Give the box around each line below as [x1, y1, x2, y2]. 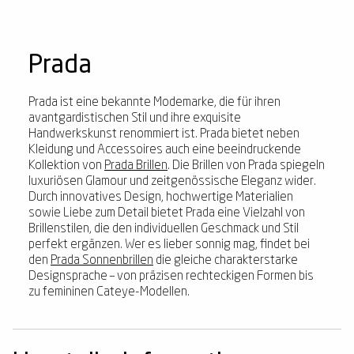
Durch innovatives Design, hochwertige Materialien [28, 191, 293, 205]
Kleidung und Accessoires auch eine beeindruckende [28, 144, 301, 157]
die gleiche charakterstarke [153, 254, 298, 268]
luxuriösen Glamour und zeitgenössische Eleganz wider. [28, 175, 316, 189]
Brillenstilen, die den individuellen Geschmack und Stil [28, 223, 299, 236]
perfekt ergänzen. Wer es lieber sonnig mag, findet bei [28, 239, 310, 252]
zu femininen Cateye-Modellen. [28, 286, 190, 299]
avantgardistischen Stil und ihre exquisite [28, 112, 241, 126]
